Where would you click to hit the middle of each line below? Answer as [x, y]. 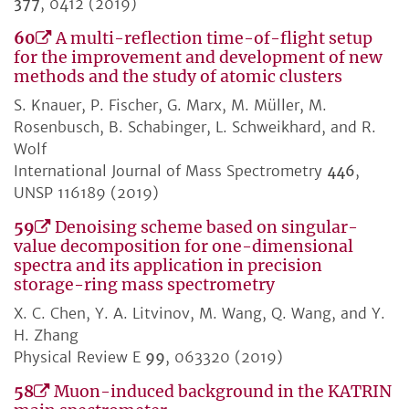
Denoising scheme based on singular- [206, 228]
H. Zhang [46, 336]
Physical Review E [79, 357]
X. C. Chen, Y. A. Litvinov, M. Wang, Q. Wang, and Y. [199, 314]
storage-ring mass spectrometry [144, 285]
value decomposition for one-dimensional [184, 247]
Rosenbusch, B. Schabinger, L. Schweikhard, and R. [195, 127]
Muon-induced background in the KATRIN [223, 392]
